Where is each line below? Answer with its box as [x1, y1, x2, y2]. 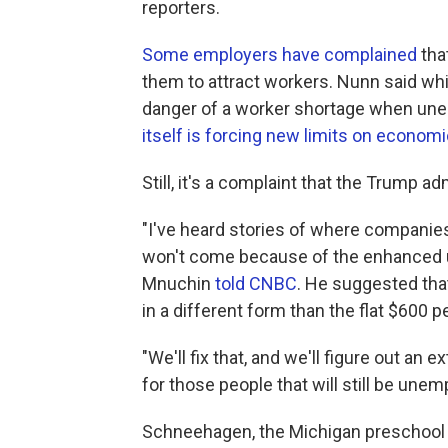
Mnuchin [142, 272, 215, 294]
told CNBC [215, 272, 297, 294]
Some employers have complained [142, 43, 417, 65]
